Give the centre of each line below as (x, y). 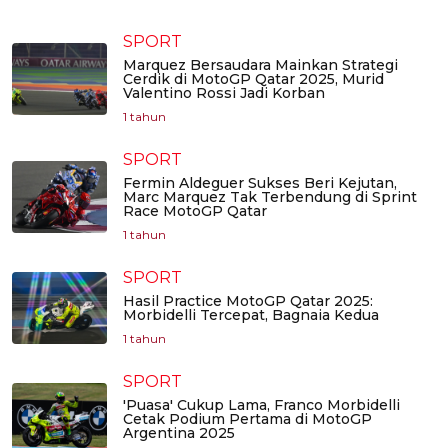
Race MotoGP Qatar (195, 211)
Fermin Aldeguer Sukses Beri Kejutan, (260, 183)
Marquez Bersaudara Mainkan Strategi (260, 65)
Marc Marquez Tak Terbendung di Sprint (270, 197)
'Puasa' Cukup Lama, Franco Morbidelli (261, 405)
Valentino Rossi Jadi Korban (224, 93)
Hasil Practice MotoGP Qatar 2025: (248, 301)
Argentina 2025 (179, 433)
